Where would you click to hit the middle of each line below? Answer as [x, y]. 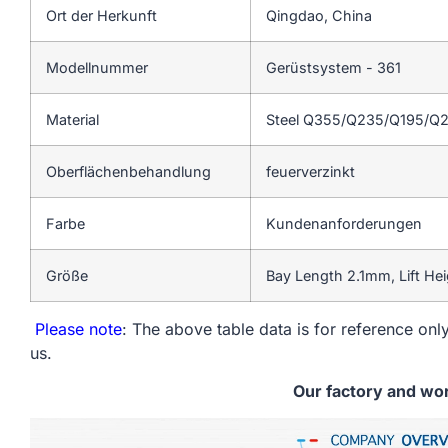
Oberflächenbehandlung [128, 171]
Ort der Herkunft [101, 15]
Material [72, 119]
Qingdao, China [319, 15]
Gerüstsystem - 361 [333, 67]
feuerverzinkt [310, 171]
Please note [76, 328]
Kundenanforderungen [344, 223]
